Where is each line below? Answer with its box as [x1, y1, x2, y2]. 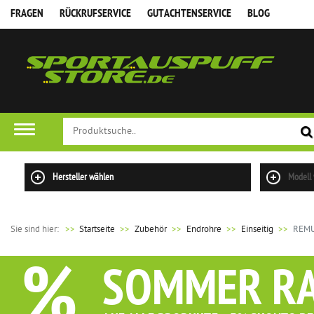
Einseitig [241, 224, 273, 235]
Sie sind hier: [11, 224, 61, 235]
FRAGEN [11, 7, 43, 21]
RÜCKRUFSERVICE [60, 7, 131, 21]
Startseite [79, 224, 115, 235]
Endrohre [186, 224, 221, 235]
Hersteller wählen [53, 171, 114, 184]
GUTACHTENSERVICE [147, 7, 231, 21]
